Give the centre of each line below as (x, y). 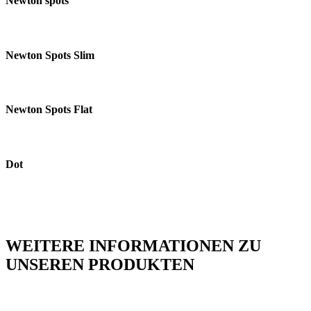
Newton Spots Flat (49, 110)
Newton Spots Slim (50, 55)
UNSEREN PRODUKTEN (100, 264)
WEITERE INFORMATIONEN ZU (133, 245)
